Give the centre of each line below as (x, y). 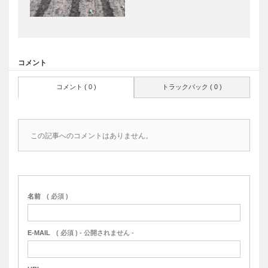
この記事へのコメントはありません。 (92, 135)
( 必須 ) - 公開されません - (95, 232)
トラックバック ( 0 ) (192, 86)
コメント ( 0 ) (76, 86)
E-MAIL (39, 232)
